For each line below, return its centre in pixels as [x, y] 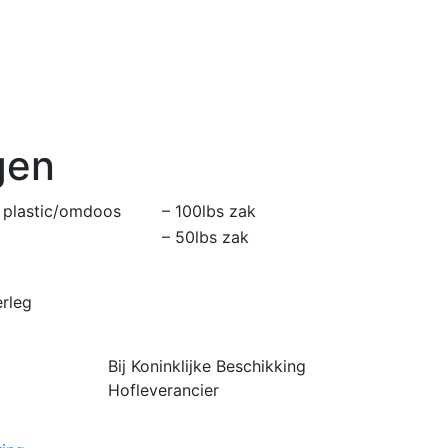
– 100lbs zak [209, 210]
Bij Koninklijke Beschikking [206, 365]
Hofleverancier [163, 389]
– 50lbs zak [205, 236]
